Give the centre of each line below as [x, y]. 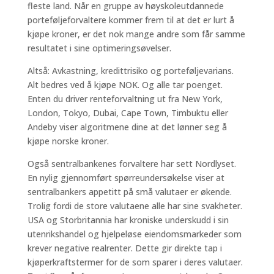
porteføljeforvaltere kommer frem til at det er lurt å [131, 20]
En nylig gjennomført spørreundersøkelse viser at [126, 178]
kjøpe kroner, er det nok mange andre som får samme [136, 34]
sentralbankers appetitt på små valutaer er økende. [129, 192]
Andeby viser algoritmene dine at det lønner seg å [127, 127]
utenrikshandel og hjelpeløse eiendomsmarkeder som [134, 234]
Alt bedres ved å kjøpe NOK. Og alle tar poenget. [125, 85]
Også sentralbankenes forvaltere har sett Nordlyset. [131, 164]
